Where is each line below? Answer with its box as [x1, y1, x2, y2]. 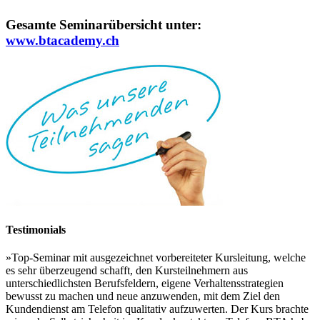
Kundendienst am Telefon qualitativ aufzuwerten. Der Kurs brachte [6, 303, 309, 316]
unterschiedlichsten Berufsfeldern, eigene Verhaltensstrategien [6, 277, 284, 290]
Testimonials [6, 223, 66, 236]
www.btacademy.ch [6, 33, 119, 48]
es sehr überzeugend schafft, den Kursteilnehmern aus [6, 264, 248, 277]
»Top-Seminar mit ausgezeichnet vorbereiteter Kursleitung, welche [6, 251, 306, 264]
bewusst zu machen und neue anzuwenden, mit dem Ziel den [6, 290, 280, 303]
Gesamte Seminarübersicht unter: [6, 17, 201, 32]
